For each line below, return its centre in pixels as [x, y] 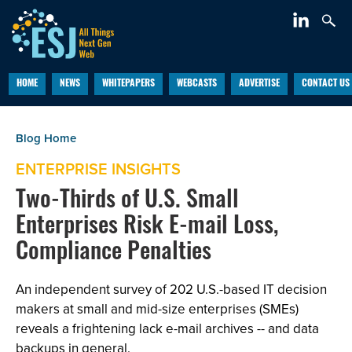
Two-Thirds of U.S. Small [127, 202]
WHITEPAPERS [128, 84]
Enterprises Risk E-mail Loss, [147, 227]
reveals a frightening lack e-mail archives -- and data [167, 329]
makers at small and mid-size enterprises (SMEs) [157, 309]
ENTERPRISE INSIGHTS [98, 169]
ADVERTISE [259, 84]
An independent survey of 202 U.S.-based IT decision [171, 290]
